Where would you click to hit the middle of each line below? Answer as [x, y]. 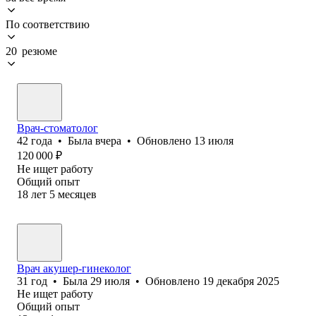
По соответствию [48, 24]
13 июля [214, 140]
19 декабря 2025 [241, 281]
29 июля [110, 281]
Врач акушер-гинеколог [74, 268]
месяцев [77, 194]
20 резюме [31, 51]
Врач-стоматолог [57, 128]
